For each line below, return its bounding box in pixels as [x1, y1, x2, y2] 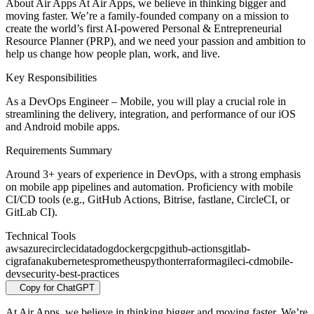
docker [114, 243, 144, 255]
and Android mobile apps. [6, 121, 120, 133]
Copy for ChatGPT [20, 282, 95, 294]
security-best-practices [22, 268, 119, 280]
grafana [13, 255, 46, 268]
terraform [176, 255, 217, 268]
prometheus [94, 255, 145, 268]
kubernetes [46, 255, 94, 268]
